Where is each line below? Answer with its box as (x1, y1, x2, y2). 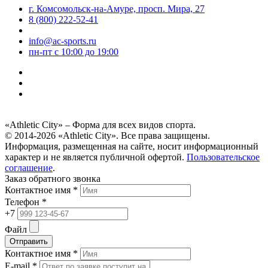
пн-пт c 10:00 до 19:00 (29, 47, 118, 57)
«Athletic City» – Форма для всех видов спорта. (5, 120, 196, 130)
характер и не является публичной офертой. (5, 152, 187, 163)
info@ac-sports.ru (29, 36, 96, 47)
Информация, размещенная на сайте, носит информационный (5, 141, 258, 152)
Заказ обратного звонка (5, 173, 100, 184)
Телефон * (5, 197, 47, 208)
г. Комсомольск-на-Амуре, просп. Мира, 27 (29, 4, 205, 14)
